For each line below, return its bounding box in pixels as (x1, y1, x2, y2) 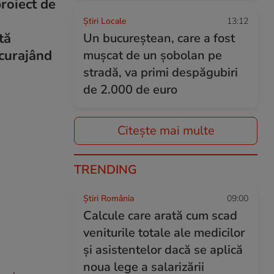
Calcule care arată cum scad (83, 207, 237, 224)
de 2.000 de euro (83, 81, 177, 98)
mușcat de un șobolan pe (83, 47, 222, 64)
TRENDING (74, 161, 137, 178)
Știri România (83, 193, 134, 204)
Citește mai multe (117, 122, 215, 139)
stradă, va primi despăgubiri (83, 64, 238, 81)
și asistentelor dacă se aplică (83, 242, 243, 258)
